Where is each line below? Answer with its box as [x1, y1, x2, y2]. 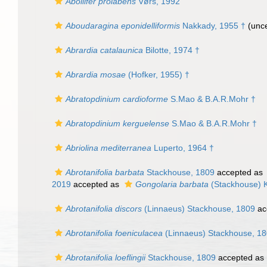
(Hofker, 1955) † [126, 70, 190, 79]
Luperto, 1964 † [151, 143, 214, 153]
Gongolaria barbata [135, 179, 209, 189]
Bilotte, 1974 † [143, 45, 200, 55]
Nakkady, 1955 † [180, 21, 246, 30]
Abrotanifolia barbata [66, 167, 144, 177]
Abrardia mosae [66, 70, 126, 79]
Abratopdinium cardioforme [66, 94, 168, 104]
